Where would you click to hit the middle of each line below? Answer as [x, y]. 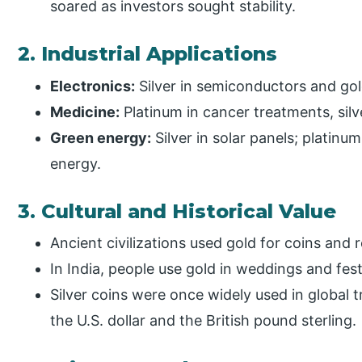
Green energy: [101, 137]
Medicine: [85, 112]
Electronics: [93, 86]
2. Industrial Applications [148, 54]
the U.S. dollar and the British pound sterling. [204, 320]
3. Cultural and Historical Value [177, 211]
